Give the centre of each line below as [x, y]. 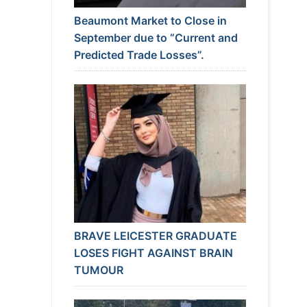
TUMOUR [98, 270]
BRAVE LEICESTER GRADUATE [155, 235]
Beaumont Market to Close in [150, 20]
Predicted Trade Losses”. [139, 54]
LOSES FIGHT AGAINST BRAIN [153, 253]
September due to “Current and [156, 37]
